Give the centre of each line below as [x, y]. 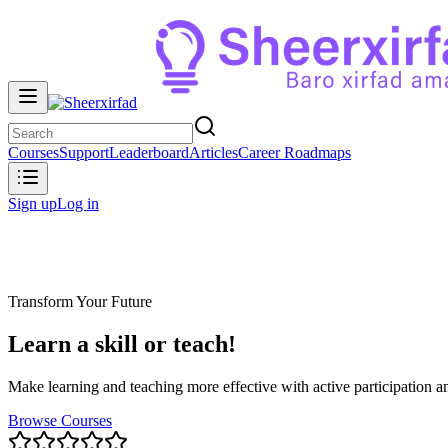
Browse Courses [60, 420]
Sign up [32, 203]
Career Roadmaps [294, 152]
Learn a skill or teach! [122, 343]
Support [84, 152]
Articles [213, 152]
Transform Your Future [80, 301]
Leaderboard [149, 152]
